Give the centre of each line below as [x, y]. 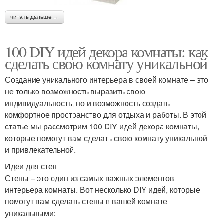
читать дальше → [35, 17]
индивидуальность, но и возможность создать [87, 103]
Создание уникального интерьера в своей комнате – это [107, 80]
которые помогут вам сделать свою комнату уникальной [106, 138]
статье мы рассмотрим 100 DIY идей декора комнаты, [102, 127]
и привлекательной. [40, 150]
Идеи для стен [31, 166]
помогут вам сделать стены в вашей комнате [86, 201]
